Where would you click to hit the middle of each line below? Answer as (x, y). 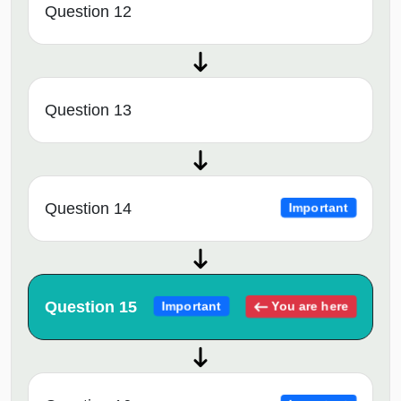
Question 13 (88, 110)
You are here (309, 306)
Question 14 (88, 208)
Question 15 (91, 307)
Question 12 (88, 11)
